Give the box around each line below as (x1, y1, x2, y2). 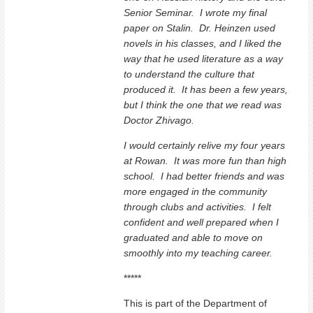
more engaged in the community (124, 185, 268, 197)
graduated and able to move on (124, 231, 263, 243)
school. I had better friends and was (124, 170, 285, 182)
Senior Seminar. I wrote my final (124, 6, 268, 18)
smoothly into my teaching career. (124, 247, 273, 259)
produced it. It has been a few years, (124, 83, 289, 95)
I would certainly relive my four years (124, 139, 286, 151)
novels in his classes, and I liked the (124, 37, 282, 49)
